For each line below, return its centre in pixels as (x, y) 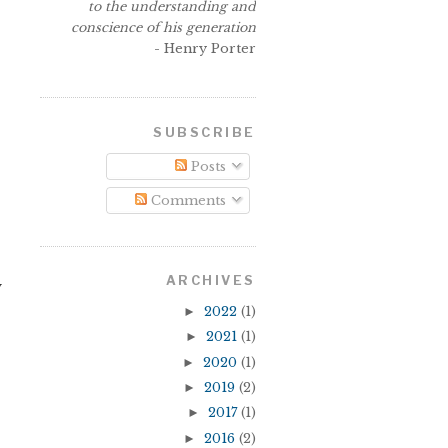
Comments (186, 200)
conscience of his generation (163, 28)
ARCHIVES (210, 281)
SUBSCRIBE (204, 132)
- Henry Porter (205, 49)
